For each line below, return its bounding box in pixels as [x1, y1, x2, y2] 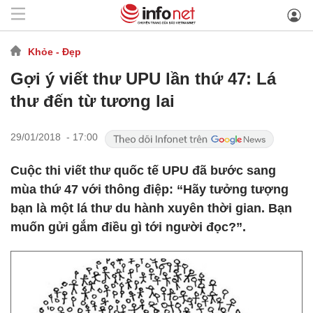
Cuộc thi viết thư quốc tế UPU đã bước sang [10, 163, 276, 177]
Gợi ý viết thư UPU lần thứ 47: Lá [10, 69, 276, 88]
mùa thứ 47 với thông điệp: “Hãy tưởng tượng [10, 182, 289, 196]
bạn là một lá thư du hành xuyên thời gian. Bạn [10, 201, 292, 215]
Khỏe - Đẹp [28, 45, 81, 57]
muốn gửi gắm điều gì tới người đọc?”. [10, 220, 246, 234]
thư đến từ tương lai [10, 92, 175, 110]
